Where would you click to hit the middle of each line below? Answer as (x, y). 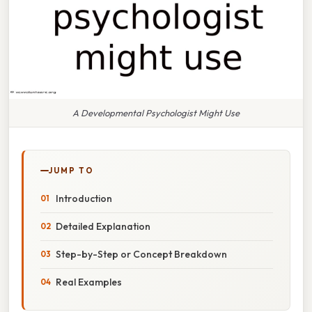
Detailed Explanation (103, 226)
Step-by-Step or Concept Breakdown (141, 254)
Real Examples (89, 282)
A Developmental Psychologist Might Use (156, 112)
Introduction (84, 198)
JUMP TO (71, 170)
